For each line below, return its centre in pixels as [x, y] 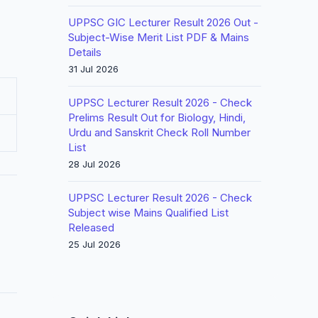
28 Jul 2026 [94, 164]
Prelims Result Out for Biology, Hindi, [157, 117]
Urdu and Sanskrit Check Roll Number [159, 132]
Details [85, 52]
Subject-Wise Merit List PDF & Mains [159, 37]
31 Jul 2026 [93, 69]
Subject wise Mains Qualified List [148, 213]
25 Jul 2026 [94, 244]
